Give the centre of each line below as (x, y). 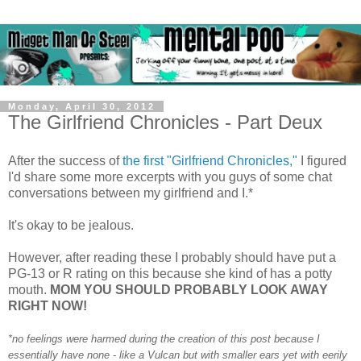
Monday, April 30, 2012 (82, 107)
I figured (322, 160)
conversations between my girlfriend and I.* (131, 193)
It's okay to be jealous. (71, 225)
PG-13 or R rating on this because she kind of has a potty (170, 273)
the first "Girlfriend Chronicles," (210, 160)
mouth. (29, 289)
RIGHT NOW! (48, 305)
